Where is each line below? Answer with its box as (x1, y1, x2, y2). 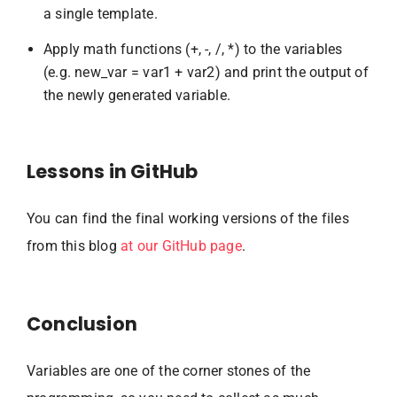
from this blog (27, 237, 121, 254)
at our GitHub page (121, 237, 242, 254)
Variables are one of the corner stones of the (27, 362, 311, 379)
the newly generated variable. (43, 86, 231, 104)
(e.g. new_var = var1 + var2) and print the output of (43, 63, 369, 81)
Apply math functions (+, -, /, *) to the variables (43, 40, 343, 58)
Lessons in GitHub (27, 158, 198, 184)
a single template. (43, 4, 158, 22)
